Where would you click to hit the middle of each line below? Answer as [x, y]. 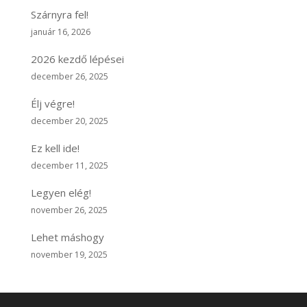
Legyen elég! [61, 192]
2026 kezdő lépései [77, 59]
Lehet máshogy [67, 237]
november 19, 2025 [69, 254]
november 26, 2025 [69, 210]
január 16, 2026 [60, 32]
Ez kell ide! [55, 148]
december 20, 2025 [69, 121]
